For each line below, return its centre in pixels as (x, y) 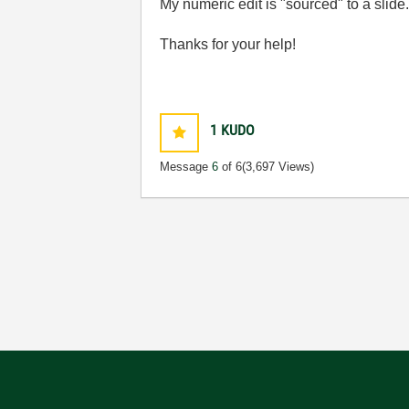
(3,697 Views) (278, 167)
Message (186, 167)
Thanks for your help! (228, 44)
